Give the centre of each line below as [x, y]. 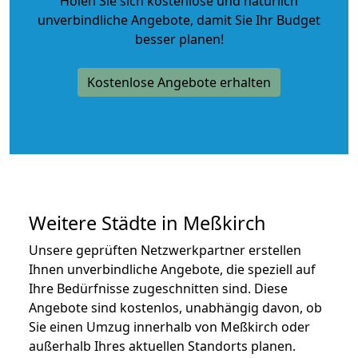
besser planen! [179, 39]
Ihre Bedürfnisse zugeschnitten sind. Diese [158, 288]
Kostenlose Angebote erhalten [179, 82]
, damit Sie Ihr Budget [255, 20]
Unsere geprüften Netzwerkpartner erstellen [165, 250]
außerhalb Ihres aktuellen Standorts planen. [162, 346]
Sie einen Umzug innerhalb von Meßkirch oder [169, 326]
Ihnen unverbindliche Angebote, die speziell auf [172, 269]
